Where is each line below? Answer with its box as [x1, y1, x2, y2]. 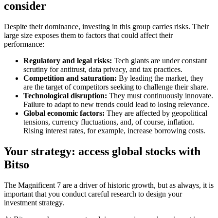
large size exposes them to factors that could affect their [4, 31, 173, 39]
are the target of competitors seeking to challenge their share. [23, 82, 208, 91]
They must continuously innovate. [107, 91, 213, 100]
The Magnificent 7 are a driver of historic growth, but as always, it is [4, 181, 214, 189]
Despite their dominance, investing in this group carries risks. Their [4, 22, 209, 31]
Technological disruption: [23, 91, 107, 100]
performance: [4, 39, 44, 48]
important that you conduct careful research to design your [4, 189, 182, 198]
